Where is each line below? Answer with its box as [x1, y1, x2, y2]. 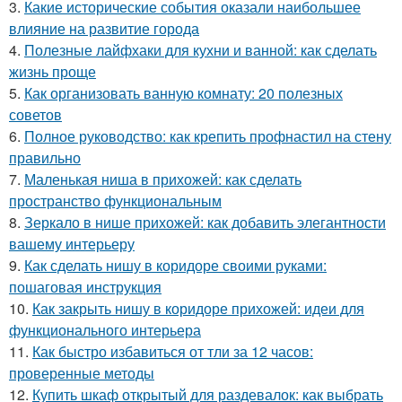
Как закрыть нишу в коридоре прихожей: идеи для [32, 298, 364, 319]
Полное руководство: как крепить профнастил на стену [24, 126, 391, 146]
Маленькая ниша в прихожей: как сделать [24, 169, 301, 189]
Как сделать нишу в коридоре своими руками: [24, 255, 327, 275]
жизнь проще [9, 61, 96, 82]
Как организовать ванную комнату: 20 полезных [24, 83, 343, 103]
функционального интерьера [9, 319, 201, 340]
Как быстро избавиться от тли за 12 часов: [32, 341, 313, 362]
